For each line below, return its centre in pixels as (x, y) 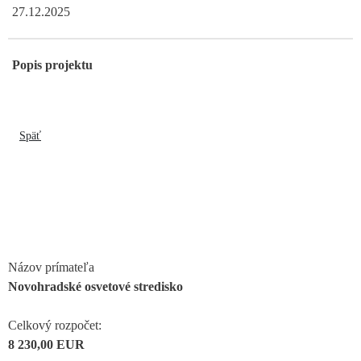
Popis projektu (52, 64)
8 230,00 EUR (46, 344)
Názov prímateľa (51, 267)
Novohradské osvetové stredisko (95, 286)
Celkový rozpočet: (55, 325)
